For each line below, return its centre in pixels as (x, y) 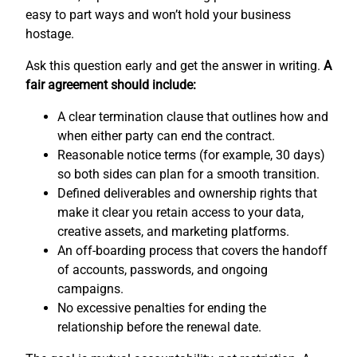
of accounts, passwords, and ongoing (163, 270)
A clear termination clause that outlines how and (193, 117)
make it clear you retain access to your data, (180, 213)
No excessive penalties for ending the (162, 308)
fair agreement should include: (111, 85)
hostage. (50, 34)
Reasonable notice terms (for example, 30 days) (191, 155)
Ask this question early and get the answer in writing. (175, 66)
